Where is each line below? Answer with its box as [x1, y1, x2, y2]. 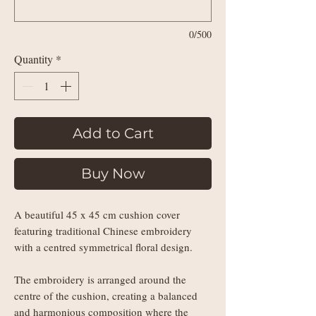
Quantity [14, 51, 53, 67]
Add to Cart [72, 125, 154, 142]
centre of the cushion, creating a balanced [14, 288, 197, 303]
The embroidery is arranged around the [14, 272, 186, 287]
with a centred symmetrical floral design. [14, 240, 193, 255]
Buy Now [80, 165, 145, 183]
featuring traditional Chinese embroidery [14, 224, 192, 238]
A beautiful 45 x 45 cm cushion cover [14, 207, 180, 222]
